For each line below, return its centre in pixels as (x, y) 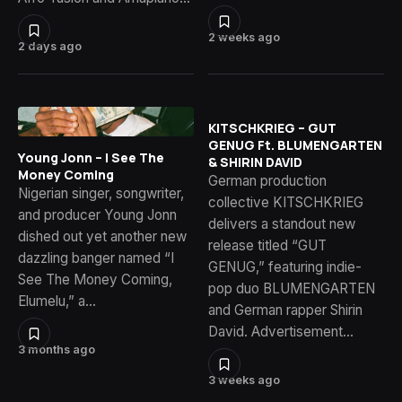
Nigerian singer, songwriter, (101, 194)
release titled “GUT (267, 245)
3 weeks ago (244, 380)
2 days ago (50, 46)
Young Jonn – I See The (91, 158)
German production (267, 180)
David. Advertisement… (281, 331)
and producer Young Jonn (97, 215)
